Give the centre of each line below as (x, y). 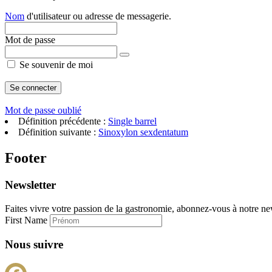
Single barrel (132, 121)
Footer (26, 158)
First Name (27, 220)
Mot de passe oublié (43, 110)
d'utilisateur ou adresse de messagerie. (98, 16)
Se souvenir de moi (55, 65)
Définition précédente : (63, 121)
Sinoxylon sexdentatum (143, 132)
